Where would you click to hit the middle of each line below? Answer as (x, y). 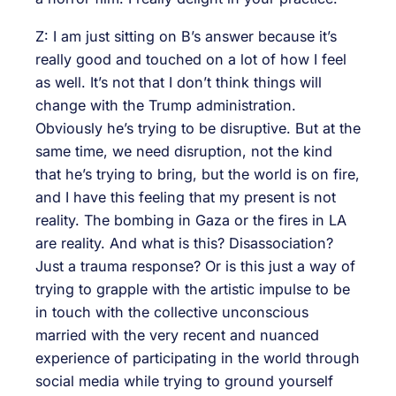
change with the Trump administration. (166, 105)
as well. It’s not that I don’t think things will (179, 82)
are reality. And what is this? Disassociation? (184, 243)
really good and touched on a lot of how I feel (191, 59)
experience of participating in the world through (198, 358)
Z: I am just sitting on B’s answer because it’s (186, 36)
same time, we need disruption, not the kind (184, 151)
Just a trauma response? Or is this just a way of (195, 266)
